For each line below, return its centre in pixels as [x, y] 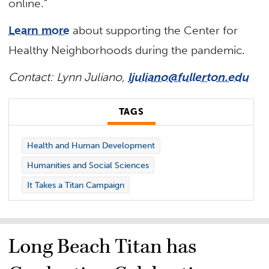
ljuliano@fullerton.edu [189, 77]
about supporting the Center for [154, 31]
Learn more [39, 31]
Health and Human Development [91, 145]
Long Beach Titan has [103, 247]
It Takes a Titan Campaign [75, 185]
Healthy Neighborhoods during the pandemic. [128, 50]
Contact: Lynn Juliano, [68, 77]
